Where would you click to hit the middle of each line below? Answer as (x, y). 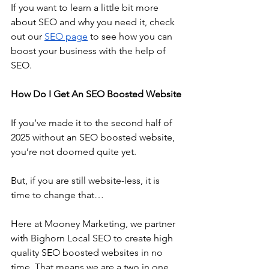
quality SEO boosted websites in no (88, 252)
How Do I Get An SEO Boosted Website (96, 94)
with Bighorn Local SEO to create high (93, 238)
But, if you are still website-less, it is (86, 180)
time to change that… (57, 195)
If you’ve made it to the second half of (93, 122)
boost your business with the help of (89, 50)
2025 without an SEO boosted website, (94, 137)
